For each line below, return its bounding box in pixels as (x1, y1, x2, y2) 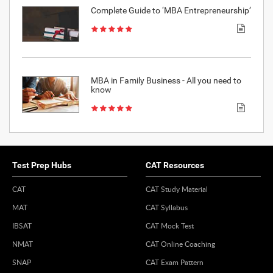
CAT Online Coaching (146, 239, 215, 249)
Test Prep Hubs (12, 160, 71, 171)
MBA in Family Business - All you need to (90, 76, 241, 86)
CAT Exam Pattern (146, 257, 204, 268)
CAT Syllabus (146, 202, 188, 213)
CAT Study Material (146, 184, 208, 194)
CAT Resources (146, 160, 204, 171)
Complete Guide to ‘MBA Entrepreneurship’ (90, 5, 251, 16)
